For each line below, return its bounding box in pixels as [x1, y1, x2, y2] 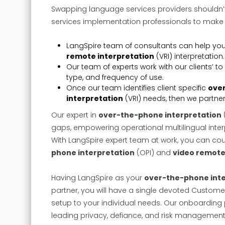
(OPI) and [135, 147, 173, 158]
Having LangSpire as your [51, 172, 144, 183]
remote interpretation [66, 51, 154, 61]
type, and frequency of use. [66, 72, 164, 82]
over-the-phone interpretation [98, 109, 221, 120]
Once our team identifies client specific [66, 82, 208, 93]
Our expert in [51, 109, 98, 120]
